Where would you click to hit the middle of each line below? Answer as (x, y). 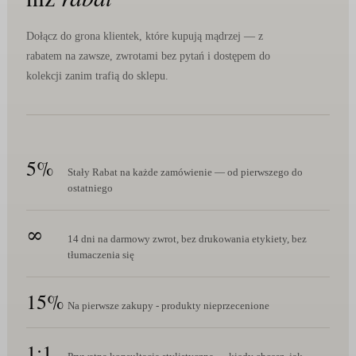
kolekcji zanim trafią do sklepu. (97, 75)
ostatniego (90, 188)
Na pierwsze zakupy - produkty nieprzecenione (168, 305)
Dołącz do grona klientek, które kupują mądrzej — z (144, 36)
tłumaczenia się (101, 254)
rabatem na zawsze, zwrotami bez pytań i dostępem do (148, 56)
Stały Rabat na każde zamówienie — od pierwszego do (185, 172)
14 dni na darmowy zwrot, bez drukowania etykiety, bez (187, 238)
